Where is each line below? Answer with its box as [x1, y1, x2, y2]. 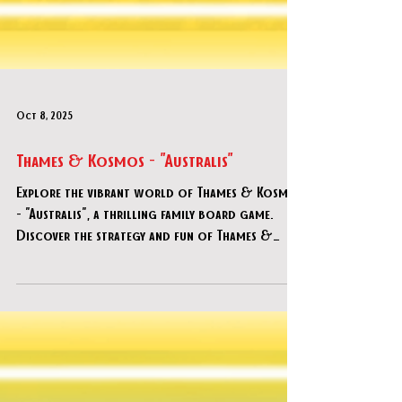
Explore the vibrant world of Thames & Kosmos [16, 318, 303, 335]
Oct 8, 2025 [16, 244, 73, 257]
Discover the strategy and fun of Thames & [16, 361, 273, 378]
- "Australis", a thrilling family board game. [16, 339, 274, 356]
